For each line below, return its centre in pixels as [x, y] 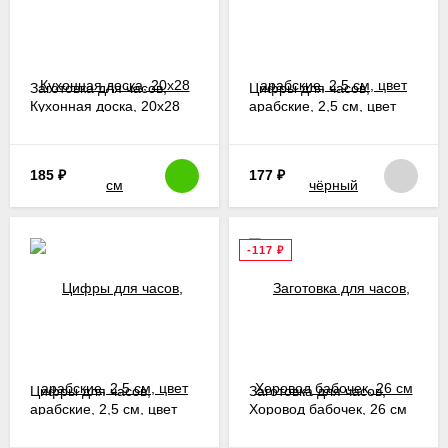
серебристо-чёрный [95, 426]
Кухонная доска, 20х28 [105, 105]
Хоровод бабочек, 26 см [328, 408]
